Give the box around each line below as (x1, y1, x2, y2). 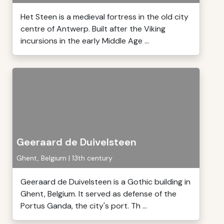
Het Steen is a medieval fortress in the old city (20, 11, 188, 22)
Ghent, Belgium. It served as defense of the (20, 188, 176, 199)
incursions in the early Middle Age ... (20, 35, 149, 46)
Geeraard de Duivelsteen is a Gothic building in (20, 176, 190, 187)
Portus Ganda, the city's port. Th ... (20, 200, 147, 211)
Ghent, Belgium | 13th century (16, 153, 112, 162)
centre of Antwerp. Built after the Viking (20, 23, 165, 34)
